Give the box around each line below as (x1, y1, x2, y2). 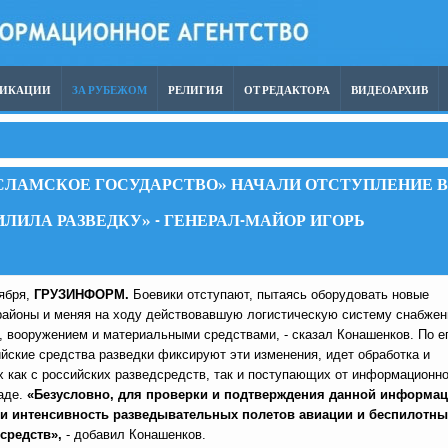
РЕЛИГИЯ (168, 84, 223, 97)
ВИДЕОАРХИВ (351, 84, 428, 97)
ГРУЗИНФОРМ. (34, 287, 129, 302)
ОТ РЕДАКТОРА (244, 84, 330, 97)
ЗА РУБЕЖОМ (72, 84, 147, 97)
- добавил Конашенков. (62, 427, 206, 442)
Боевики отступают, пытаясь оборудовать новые (129, 287, 429, 302)
